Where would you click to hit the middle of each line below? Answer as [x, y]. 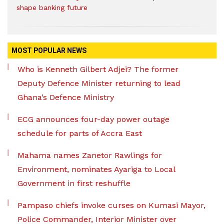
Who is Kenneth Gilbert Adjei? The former [98, 69]
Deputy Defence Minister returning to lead [99, 83]
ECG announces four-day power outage [93, 119]
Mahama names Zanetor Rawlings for [90, 155]
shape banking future [52, 8]
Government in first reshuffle [74, 183]
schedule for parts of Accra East [80, 133]
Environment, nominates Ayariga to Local [96, 169]
